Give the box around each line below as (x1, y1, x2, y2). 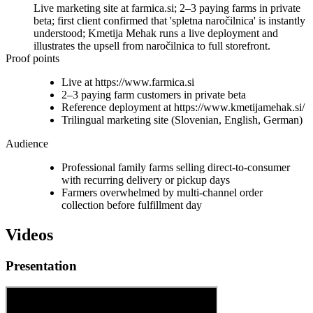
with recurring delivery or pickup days (61, 173, 230, 186)
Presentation (6, 258, 77, 273)
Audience (6, 137, 48, 150)
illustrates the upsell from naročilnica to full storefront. (34, 39, 270, 52)
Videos (6, 225, 53, 244)
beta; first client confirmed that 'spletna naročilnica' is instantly (34, 14, 305, 27)
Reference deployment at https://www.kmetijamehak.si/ (61, 101, 305, 113)
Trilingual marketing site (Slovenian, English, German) (61, 113, 303, 126)
